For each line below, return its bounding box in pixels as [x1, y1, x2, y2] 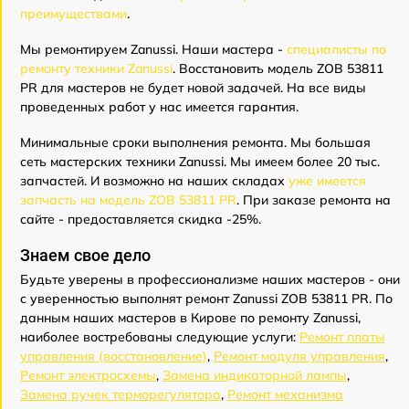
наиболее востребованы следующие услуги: [20, 329, 299, 345]
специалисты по [287, 41, 386, 58]
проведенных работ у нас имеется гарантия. [20, 99, 299, 115]
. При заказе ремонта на [236, 192, 391, 208]
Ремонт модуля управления [214, 348, 385, 364]
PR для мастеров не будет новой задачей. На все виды [20, 79, 366, 96]
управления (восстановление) [20, 348, 207, 364]
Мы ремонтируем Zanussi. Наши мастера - [20, 41, 287, 58]
